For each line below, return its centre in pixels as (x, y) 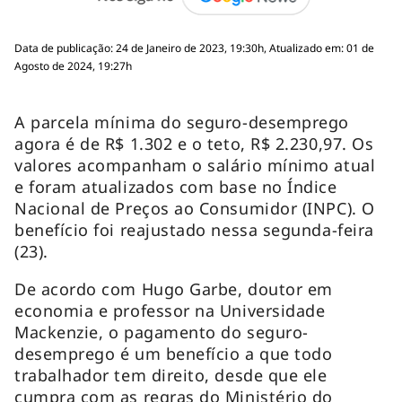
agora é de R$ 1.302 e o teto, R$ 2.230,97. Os (194, 143)
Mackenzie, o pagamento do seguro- (162, 332)
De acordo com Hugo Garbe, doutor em (174, 288)
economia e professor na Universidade (170, 310)
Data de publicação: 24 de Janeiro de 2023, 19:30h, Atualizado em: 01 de (194, 48)
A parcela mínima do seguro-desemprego (182, 122)
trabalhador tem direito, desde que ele (171, 375)
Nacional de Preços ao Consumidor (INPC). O (195, 208)
